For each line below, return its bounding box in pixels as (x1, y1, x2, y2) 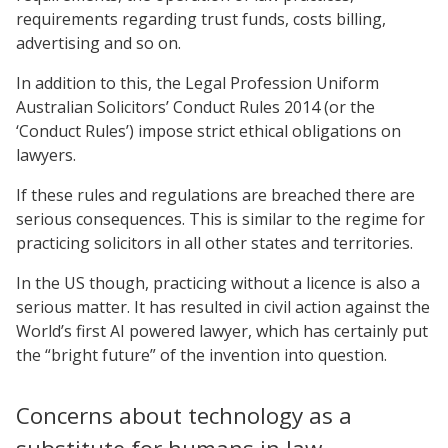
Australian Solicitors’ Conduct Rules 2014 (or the (16, 95, 375, 118)
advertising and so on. (16, 31, 181, 54)
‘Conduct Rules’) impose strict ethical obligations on (16, 119, 401, 142)
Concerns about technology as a (16, 399, 352, 431)
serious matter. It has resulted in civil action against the (16, 295, 430, 318)
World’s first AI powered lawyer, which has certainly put (16, 319, 428, 342)
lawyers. (16, 143, 76, 166)
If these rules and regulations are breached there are (16, 183, 415, 206)
